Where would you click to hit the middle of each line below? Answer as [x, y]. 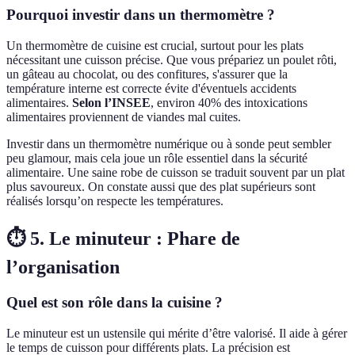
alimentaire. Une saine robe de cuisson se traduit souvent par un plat [176, 173]
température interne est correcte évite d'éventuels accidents [151, 89]
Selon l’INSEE [111, 103]
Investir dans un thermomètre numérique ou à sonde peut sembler [169, 144]
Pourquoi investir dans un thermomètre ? [141, 15]
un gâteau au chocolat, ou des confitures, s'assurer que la [147, 74]
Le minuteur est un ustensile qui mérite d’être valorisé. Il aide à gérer [177, 333]
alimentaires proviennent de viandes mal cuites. [124, 117]
